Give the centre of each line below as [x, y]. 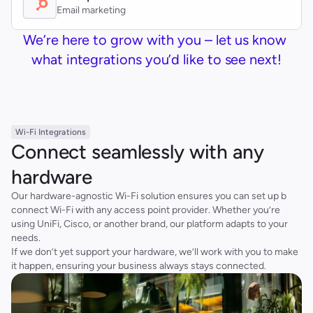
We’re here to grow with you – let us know [155, 40]
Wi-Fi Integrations [51, 132]
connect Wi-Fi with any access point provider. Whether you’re [146, 210]
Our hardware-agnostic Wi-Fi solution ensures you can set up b [149, 196]
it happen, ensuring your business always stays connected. [139, 266]
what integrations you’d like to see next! [156, 59]
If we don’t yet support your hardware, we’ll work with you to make [155, 252]
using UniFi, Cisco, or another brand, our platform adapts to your [150, 224]
